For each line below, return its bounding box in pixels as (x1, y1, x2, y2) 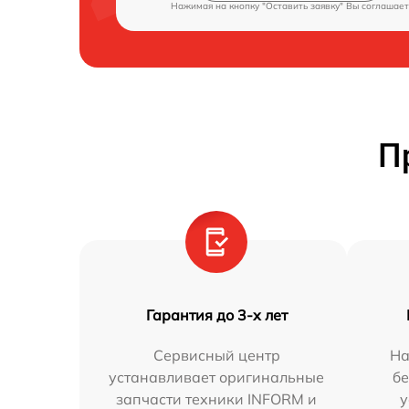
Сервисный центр (152, 346, 280, 365)
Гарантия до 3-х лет (145, 306, 288, 325)
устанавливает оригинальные (109, 368, 325, 387)
